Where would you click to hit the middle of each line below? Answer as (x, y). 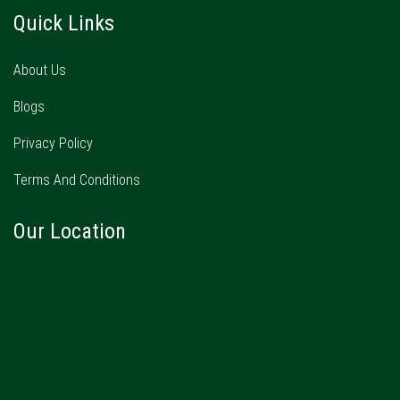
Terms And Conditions (77, 180)
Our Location (70, 232)
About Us (40, 71)
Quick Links (64, 24)
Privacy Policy (53, 144)
